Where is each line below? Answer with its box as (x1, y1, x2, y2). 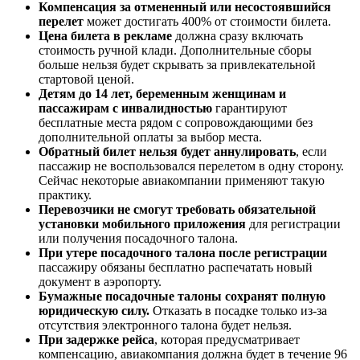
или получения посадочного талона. (39, 231, 238, 245)
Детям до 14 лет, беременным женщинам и (39, 86, 286, 100)
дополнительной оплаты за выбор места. (39, 129, 262, 144)
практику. (39, 187, 92, 202)
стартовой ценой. (39, 72, 134, 86)
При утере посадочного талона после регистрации (39, 245, 327, 260)
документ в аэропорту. (39, 274, 162, 288)
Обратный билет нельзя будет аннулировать (39, 144, 296, 158)
